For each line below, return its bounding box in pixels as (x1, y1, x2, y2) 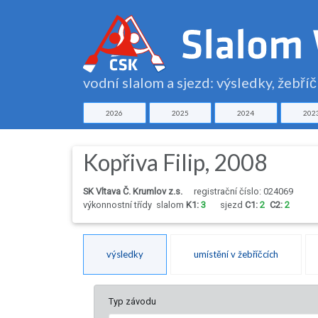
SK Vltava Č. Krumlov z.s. (83, 186, 182, 197)
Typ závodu (109, 296, 156, 307)
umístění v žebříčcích (194, 248, 278, 261)
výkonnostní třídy (83, 199, 156, 211)
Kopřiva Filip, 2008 (83, 148, 268, 177)
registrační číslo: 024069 (194, 186, 293, 197)
